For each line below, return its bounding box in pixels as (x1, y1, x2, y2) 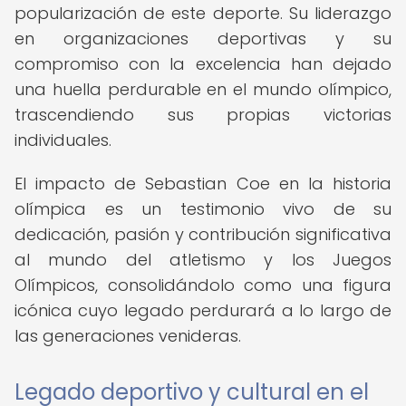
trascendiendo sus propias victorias (14, 103, 391, 126)
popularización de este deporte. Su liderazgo (14, 2, 391, 24)
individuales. (14, 129, 111, 151)
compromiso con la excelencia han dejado (14, 53, 391, 75)
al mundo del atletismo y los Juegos (14, 248, 391, 271)
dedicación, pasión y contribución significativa (14, 223, 391, 246)
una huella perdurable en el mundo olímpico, (14, 78, 391, 101)
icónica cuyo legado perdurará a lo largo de (14, 299, 391, 322)
